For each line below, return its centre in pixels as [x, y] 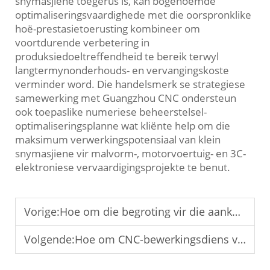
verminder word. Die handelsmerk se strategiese [130, 84]
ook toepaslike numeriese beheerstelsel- [111, 112]
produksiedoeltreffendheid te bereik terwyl [117, 57]
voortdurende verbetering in [82, 43]
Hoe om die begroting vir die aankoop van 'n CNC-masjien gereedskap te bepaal [146, 212]
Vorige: [42, 212]
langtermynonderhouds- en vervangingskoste [122, 71]
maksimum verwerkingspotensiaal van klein [118, 140]
